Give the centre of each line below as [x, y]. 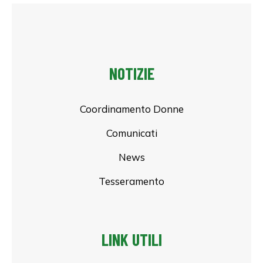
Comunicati [131, 133]
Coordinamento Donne [131, 109]
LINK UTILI [131, 240]
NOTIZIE [131, 74]
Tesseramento [131, 181]
